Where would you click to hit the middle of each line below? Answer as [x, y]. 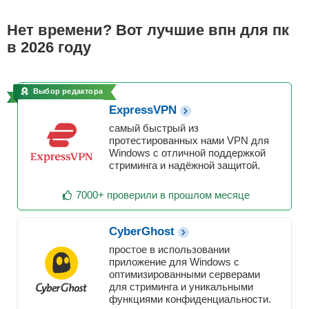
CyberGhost [142, 232]
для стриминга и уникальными [181, 287]
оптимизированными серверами [185, 275]
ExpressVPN [143, 110]
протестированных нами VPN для [189, 141]
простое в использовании [169, 250]
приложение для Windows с [174, 262]
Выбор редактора [68, 91]
